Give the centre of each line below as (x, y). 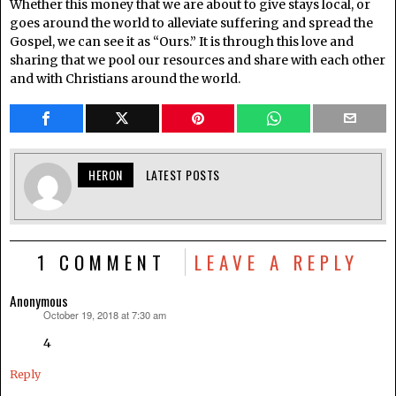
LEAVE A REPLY (277, 263)
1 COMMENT (102, 263)
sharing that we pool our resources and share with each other (198, 61)
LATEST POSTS (183, 175)
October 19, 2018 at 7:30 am (105, 315)
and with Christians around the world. (125, 79)
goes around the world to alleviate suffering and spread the (191, 23)
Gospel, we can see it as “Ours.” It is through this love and (182, 42)
